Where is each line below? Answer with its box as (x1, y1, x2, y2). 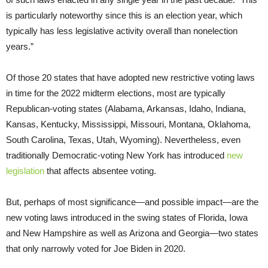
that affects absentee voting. (44, 166, 156, 176)
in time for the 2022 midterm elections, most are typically (6, 88, 226, 99)
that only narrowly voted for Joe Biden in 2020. (6, 243, 185, 254)
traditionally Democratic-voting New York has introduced (6, 150, 227, 161)
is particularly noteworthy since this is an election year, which (6, 10, 242, 21)
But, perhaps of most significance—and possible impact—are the (6, 197, 258, 208)
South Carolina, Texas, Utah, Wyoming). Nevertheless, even (6, 135, 240, 145)
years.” (6, 41, 33, 52)
